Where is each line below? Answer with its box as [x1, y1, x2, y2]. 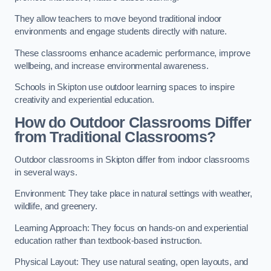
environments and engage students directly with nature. [15, 27, 227, 37]
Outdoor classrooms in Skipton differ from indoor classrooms [15, 154, 250, 165]
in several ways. [15, 167, 77, 177]
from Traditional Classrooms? [15, 129, 216, 145]
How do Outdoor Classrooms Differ [15, 114, 252, 131]
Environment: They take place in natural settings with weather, [15, 189, 252, 199]
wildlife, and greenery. [15, 201, 97, 212]
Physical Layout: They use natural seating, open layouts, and [15, 257, 249, 267]
